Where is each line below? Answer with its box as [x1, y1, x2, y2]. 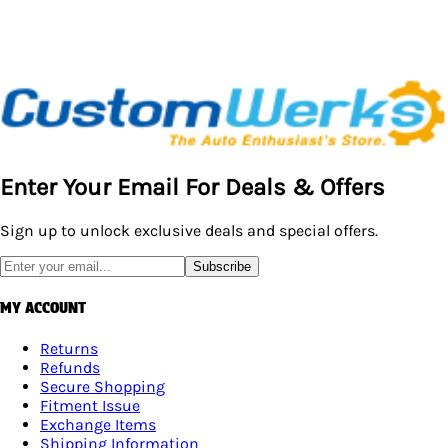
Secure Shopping [40, 376, 165, 396]
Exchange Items [40, 414, 156, 434]
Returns [40, 338, 98, 358]
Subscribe [193, 259, 251, 275]
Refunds [40, 357, 100, 377]
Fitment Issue [40, 395, 140, 415]
